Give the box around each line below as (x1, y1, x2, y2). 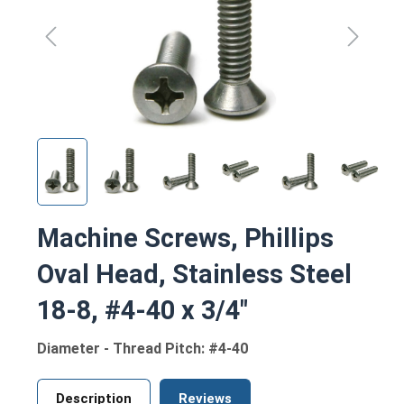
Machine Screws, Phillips (37, 222, 334, 253)
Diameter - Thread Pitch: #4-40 (37, 339, 248, 357)
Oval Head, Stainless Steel (37, 258, 352, 289)
